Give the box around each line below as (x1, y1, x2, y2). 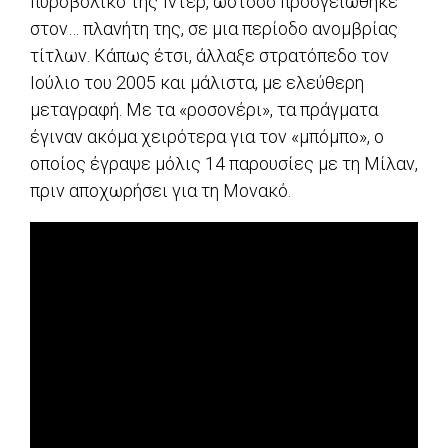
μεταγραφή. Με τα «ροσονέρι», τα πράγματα (30, 99, 378, 121)
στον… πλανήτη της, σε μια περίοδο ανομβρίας (30, 18, 398, 40)
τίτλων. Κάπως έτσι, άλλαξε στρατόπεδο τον (30, 45, 389, 67)
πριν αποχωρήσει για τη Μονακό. (30, 180, 291, 202)
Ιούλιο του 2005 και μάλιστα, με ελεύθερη (30, 72, 364, 94)
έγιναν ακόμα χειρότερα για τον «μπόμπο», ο (30, 126, 384, 148)
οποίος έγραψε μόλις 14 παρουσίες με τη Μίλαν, (30, 153, 418, 175)
